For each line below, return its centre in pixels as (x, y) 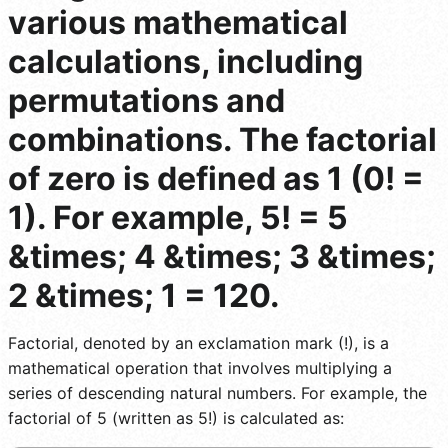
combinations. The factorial (222, 139)
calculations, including (185, 61)
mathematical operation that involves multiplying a (200, 367)
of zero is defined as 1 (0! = (216, 178)
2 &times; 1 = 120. (144, 295)
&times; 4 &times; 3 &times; (222, 256)
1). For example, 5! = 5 (178, 217)
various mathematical (178, 22)
